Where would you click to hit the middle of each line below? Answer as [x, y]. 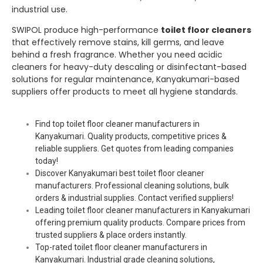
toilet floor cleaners [206, 30]
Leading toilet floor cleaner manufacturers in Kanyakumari [143, 210]
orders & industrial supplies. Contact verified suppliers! [134, 198]
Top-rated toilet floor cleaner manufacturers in [121, 247]
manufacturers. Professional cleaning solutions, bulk [132, 186]
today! [47, 161]
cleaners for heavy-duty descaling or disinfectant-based [129, 67]
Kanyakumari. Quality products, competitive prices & [131, 136]
